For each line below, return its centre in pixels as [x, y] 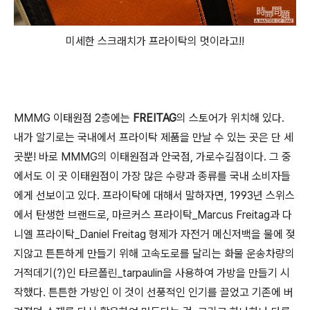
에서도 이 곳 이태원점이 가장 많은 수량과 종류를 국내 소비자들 [152, 176]
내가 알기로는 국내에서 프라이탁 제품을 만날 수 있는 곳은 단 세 [154, 137]
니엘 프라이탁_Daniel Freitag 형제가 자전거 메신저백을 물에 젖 [155, 234]
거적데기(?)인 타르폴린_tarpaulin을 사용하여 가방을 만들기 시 [152, 273]
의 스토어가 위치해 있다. [230, 118]
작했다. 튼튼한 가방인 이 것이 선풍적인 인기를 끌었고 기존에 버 [154, 292]
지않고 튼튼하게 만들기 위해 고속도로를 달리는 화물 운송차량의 [154, 253]
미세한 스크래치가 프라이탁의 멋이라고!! [155, 41]
